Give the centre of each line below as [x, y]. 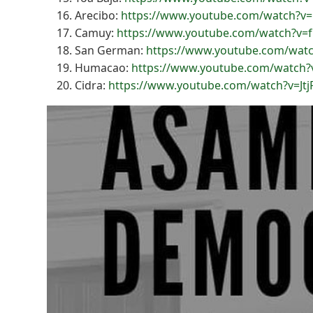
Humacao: [103, 67]
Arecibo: [98, 15]
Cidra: [92, 85]
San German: [111, 50]
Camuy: [96, 32]
